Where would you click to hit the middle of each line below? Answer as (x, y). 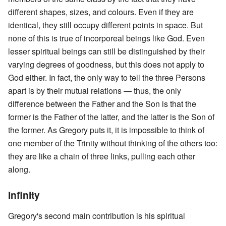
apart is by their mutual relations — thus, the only (95, 91)
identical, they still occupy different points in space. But (105, 25)
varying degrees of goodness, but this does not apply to (106, 65)
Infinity (24, 195)
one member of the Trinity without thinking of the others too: (113, 143)
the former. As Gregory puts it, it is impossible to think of (106, 130)
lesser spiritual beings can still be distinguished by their (106, 51)
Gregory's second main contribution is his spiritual (97, 216)
